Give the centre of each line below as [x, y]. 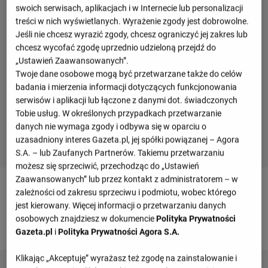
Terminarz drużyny [60, 187]
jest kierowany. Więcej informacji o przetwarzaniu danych [121, 205]
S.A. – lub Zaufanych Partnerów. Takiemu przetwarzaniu [120, 153]
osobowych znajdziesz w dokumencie [86, 219]
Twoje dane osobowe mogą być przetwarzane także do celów [129, 74]
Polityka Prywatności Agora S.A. [119, 232]
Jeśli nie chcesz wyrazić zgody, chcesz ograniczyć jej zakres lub [132, 34]
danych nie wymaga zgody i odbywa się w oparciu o [111, 127]
